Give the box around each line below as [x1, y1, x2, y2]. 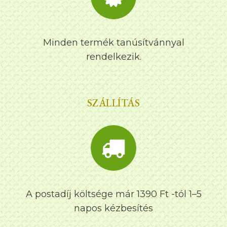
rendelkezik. [86, 51, 141, 63]
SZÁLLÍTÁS [87, 96, 140, 110]
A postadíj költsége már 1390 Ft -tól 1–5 [25, 188, 202, 200]
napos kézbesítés [74, 203, 153, 214]
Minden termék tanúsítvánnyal [43, 37, 184, 49]
